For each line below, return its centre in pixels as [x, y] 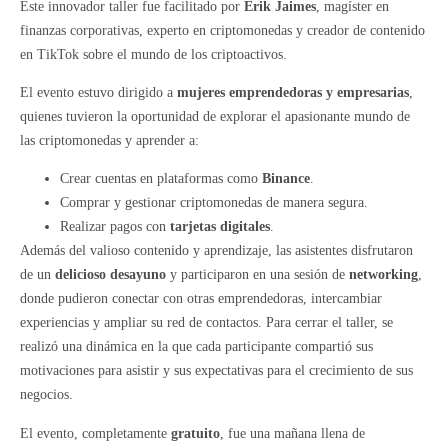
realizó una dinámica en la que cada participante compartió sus [196, 347]
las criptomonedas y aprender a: [109, 140]
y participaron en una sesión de [257, 275]
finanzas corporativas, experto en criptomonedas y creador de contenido [222, 30]
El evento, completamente [95, 433]
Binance [286, 179]
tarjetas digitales [220, 227]
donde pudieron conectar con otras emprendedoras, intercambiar [201, 299]
